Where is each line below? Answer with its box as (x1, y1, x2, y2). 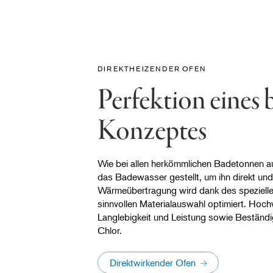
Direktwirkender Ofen (110, 257, 196, 269)
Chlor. (97, 224, 122, 237)
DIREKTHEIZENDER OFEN (97, 63, 206, 73)
